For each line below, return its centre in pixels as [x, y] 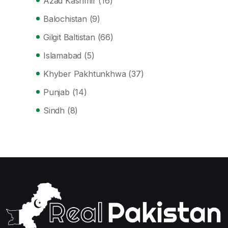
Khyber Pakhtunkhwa [85, 74]
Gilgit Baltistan [69, 37]
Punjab [56, 92]
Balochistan [65, 19]
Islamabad [63, 55]
